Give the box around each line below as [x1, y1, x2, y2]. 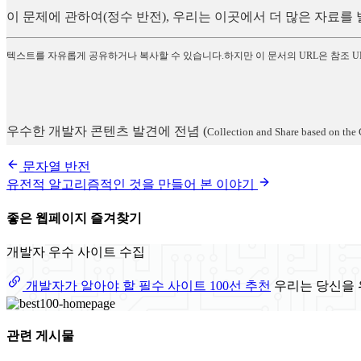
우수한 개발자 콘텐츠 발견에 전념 [6, 123, 200, 138]
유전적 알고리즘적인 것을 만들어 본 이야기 [6, 176, 258, 191]
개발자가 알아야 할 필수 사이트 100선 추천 [23, 279, 271, 293]
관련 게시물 [6, 329, 74, 343]
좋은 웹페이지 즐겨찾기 [6, 211, 142, 226]
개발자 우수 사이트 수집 [6, 245, 145, 259]
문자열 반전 [19, 159, 90, 173]
